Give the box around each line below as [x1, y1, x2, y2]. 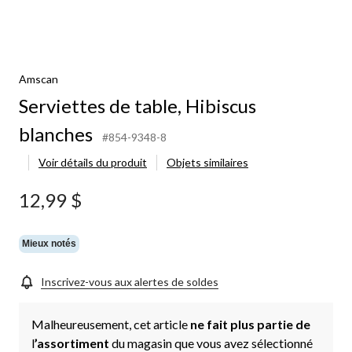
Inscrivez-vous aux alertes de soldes [41, 274, 218, 288]
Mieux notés [22, 238, 76, 250]
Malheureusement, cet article [31, 316, 190, 332]
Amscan [19, 71, 58, 86]
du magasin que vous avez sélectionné [112, 335, 313, 350]
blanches [19, 122, 93, 145]
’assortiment [35, 335, 112, 350]
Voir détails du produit [38, 155, 147, 169]
